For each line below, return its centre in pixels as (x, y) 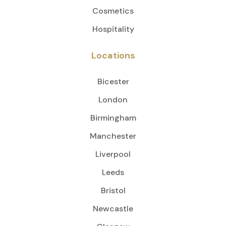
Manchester (113, 136)
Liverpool (113, 154)
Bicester (113, 82)
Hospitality (113, 29)
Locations (113, 56)
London (113, 100)
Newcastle (113, 209)
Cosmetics (113, 11)
